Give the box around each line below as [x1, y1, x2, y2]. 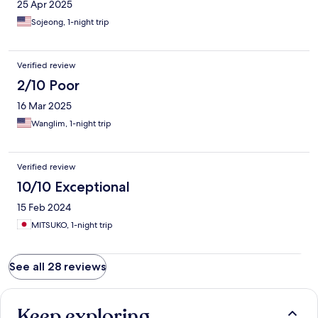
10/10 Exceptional [17, 178, 130, 196]
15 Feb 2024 [17, 201, 71, 214]
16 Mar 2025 [17, 99, 72, 113]
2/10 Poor [17, 77, 79, 94]
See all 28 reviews [9, 260, 106, 274]
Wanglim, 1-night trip [31, 118, 111, 130]
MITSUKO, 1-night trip [31, 219, 113, 231]
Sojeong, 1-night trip [31, 16, 109, 28]
